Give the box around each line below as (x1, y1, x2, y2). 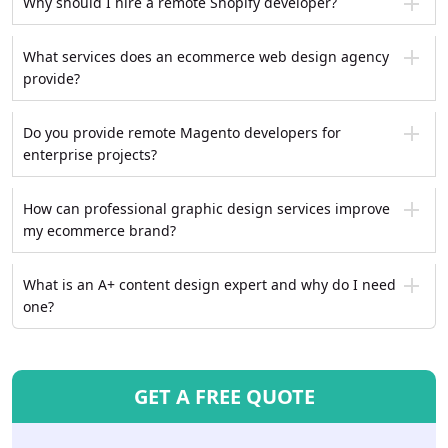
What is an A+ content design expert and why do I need (23, 274, 396, 294)
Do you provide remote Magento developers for (23, 122, 341, 142)
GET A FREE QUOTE (133, 382, 315, 410)
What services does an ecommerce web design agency (23, 46, 389, 66)
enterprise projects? (23, 144, 157, 164)
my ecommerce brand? (23, 220, 176, 240)
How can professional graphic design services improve (23, 198, 390, 218)
